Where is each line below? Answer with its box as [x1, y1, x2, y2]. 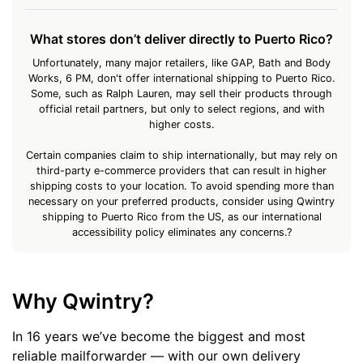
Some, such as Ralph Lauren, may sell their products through [31, 87, 332, 100]
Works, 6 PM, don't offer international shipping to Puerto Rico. [28, 71, 335, 84]
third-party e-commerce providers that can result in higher [36, 164, 327, 177]
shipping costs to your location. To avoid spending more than [29, 179, 334, 192]
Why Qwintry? [12, 288, 154, 314]
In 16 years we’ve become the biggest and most [12, 327, 305, 344]
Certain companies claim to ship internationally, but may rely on [26, 148, 337, 161]
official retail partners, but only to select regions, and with [38, 102, 325, 115]
